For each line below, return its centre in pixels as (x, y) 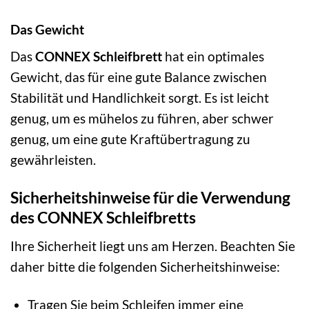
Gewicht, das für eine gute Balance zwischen (139, 77)
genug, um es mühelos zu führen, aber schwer (142, 119)
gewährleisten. (53, 160)
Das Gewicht (47, 29)
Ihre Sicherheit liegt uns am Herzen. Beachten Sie (153, 246)
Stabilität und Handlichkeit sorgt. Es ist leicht (140, 98)
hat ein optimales (213, 57)
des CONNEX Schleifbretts (103, 218)
